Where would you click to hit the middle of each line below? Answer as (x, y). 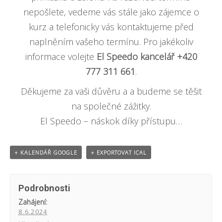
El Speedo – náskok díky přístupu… (111, 121)
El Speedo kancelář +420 (147, 56)
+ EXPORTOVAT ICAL (119, 152)
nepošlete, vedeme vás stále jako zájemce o (111, 12)
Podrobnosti (45, 188)
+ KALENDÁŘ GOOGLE (46, 152)
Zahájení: (33, 202)
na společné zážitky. (111, 106)
